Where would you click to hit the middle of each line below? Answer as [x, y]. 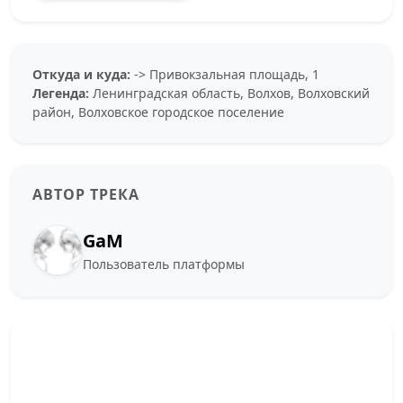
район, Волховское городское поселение [158, 112]
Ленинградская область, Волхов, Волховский [229, 94]
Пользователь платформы [164, 264]
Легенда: [61, 94]
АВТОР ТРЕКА [86, 195]
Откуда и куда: [81, 75]
